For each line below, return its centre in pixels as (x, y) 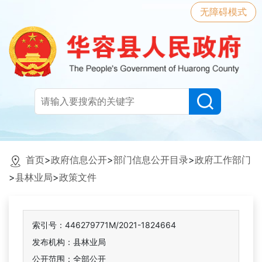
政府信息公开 (79, 160)
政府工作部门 (223, 160)
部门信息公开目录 (151, 160)
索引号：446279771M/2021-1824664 (104, 225)
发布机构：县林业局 (69, 242)
